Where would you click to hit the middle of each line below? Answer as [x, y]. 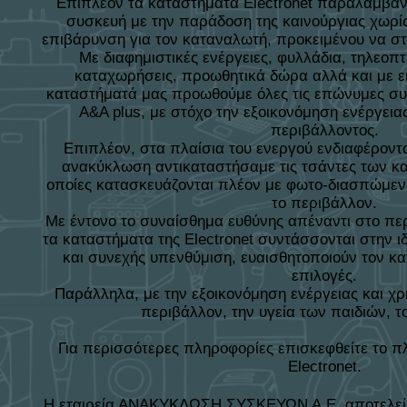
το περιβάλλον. [324, 203]
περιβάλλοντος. [324, 130]
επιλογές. [324, 276]
